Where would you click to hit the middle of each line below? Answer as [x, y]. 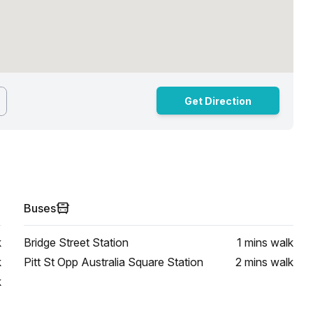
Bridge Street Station [76, 242]
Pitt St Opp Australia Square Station [114, 262]
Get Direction [218, 101]
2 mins [252, 262]
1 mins [252, 242]
